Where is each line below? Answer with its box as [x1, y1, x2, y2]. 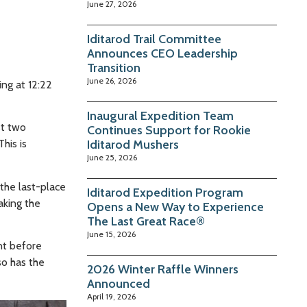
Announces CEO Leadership [87, 46, 238, 62]
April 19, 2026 [87, 291, 136, 302]
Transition [87, 60, 140, 76]
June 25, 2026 [87, 152, 137, 163]
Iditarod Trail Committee [87, 32, 221, 47]
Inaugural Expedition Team [87, 108, 234, 124]
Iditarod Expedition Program [87, 185, 243, 201]
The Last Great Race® [87, 214, 205, 230]
